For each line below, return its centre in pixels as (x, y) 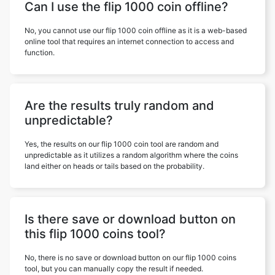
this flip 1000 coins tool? (95, 234)
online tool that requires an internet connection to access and (129, 41)
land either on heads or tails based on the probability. (114, 166)
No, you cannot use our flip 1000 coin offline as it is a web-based (136, 30)
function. (40, 52)
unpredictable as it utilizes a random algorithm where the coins (131, 155)
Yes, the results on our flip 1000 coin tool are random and (122, 144)
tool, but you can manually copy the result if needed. (114, 269)
